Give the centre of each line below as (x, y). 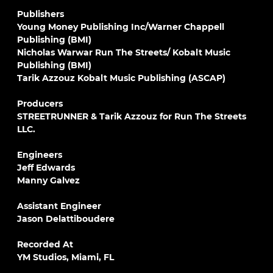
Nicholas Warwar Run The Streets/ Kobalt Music (124, 52)
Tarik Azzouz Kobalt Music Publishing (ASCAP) (121, 78)
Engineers (40, 155)
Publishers (41, 14)
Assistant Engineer (59, 206)
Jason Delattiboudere (66, 219)
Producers (40, 104)
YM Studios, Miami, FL (66, 257)
